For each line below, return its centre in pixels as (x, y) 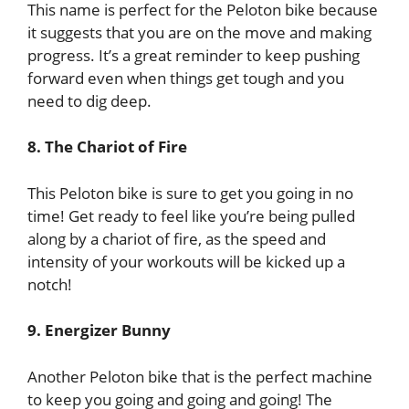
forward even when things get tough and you (186, 78)
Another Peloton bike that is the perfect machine (200, 376)
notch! (50, 284)
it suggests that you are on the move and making (199, 32)
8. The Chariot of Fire (107, 147)
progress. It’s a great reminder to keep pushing (194, 55)
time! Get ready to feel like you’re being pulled (191, 215)
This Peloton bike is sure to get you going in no (190, 193)
